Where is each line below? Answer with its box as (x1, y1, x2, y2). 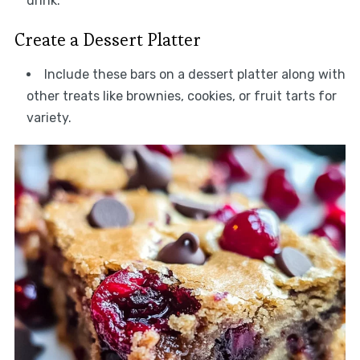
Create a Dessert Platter (14, 27, 201, 51)
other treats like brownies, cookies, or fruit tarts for (26, 88, 337, 104)
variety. (26, 109, 72, 125)
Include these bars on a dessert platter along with (43, 66, 346, 82)
